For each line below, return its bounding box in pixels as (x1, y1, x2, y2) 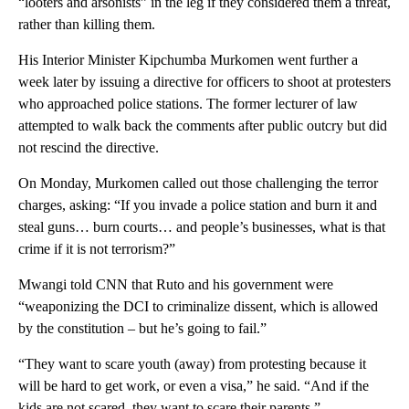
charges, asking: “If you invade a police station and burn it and (18, 197, 377, 214)
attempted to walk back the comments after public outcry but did (18, 118, 387, 134)
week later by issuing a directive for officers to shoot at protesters (18, 74, 391, 90)
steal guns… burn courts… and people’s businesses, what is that (18, 219, 385, 236)
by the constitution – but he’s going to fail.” (18, 320, 267, 337)
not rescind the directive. (18, 140, 159, 156)
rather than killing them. (18, 16, 155, 33)
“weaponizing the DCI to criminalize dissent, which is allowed (18, 299, 378, 315)
